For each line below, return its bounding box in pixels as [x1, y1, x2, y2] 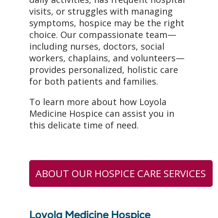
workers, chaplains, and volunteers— [29, 52, 184, 64]
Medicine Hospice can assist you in [29, 107, 174, 119]
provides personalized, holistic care [29, 63, 178, 75]
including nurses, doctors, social [29, 40, 164, 52]
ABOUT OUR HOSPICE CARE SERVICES [36, 166, 206, 181]
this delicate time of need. [29, 119, 139, 131]
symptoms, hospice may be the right [29, 17, 184, 29]
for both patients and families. [29, 75, 161, 87]
